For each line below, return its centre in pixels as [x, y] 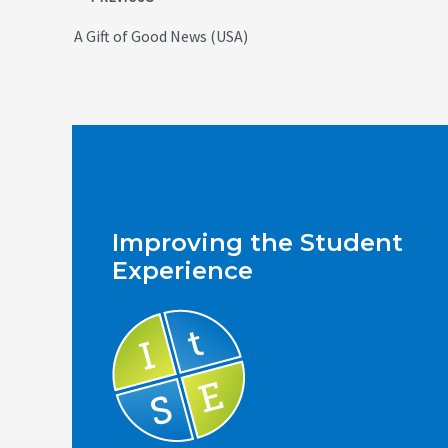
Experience [182, 271]
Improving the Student [257, 243]
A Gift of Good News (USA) [161, 36]
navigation [108, 18]
